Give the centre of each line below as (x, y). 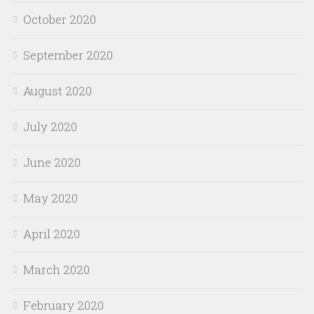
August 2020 (57, 90)
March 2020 (56, 269)
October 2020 (60, 19)
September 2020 (68, 55)
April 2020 (52, 233)
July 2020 (50, 126)
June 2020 (52, 162)
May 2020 (50, 198)
